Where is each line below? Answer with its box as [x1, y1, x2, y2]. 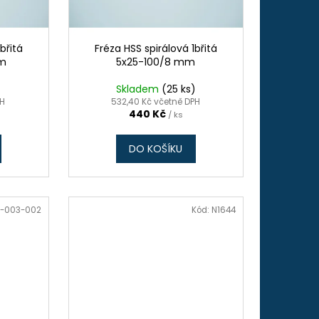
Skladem [115, 82, 162, 97]
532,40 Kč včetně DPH [111, 95, 201, 108]
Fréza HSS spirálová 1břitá [94, 41, 217, 56]
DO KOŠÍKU [129, 142, 183, 157]
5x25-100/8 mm [116, 55, 196, 70]
